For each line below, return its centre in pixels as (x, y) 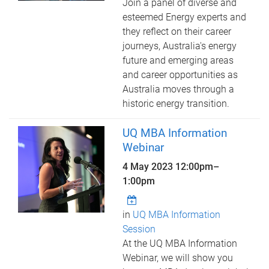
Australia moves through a (179, 89)
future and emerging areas (178, 60)
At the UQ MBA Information (180, 243)
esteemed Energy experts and (185, 17)
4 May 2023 (149, 167)
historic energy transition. (176, 104)
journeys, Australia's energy (180, 46)
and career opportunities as (180, 75)
